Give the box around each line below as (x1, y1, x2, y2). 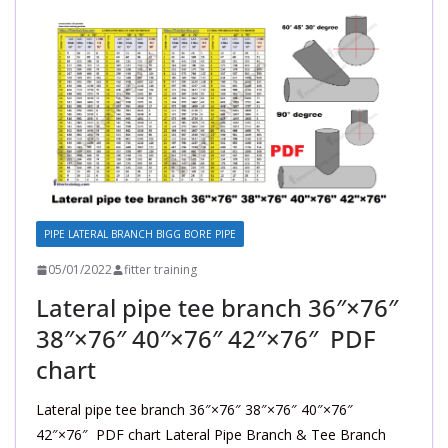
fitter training (124, 261, 197, 279)
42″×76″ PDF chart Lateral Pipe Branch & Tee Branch (36, 425, 386, 445)
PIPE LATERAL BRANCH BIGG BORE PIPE (44, 227, 236, 242)
